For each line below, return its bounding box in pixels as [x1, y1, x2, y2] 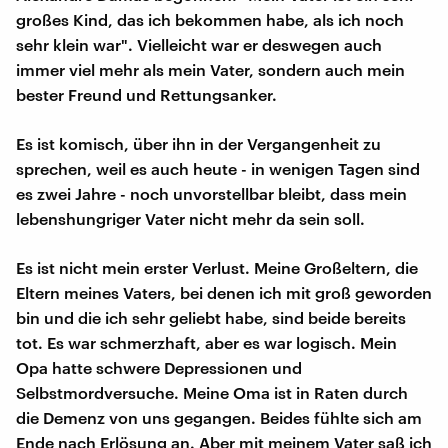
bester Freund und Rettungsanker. [16, 84, 277, 104]
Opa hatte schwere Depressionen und [16, 357, 302, 377]
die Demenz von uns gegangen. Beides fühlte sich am [16, 407, 422, 427]
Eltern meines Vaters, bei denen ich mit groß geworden [16, 282, 432, 302]
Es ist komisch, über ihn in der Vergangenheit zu [16, 133, 381, 153]
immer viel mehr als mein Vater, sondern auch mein [16, 59, 405, 79]
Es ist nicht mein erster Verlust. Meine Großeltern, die [16, 257, 418, 277]
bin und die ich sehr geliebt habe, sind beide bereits [16, 307, 406, 327]
